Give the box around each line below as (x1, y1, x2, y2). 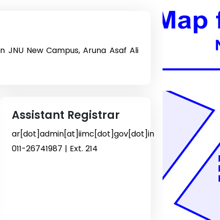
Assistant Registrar (11, 107, 120, 123)
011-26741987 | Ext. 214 (11, 142, 98, 154)
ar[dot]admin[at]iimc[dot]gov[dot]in (11, 128, 154, 139)
